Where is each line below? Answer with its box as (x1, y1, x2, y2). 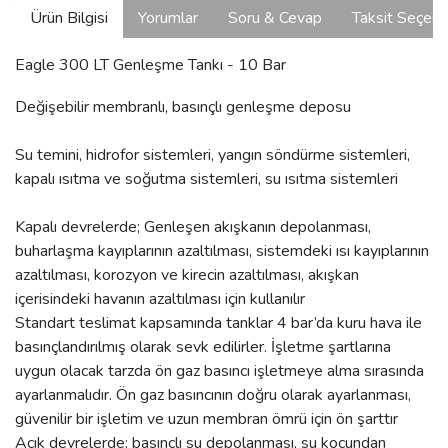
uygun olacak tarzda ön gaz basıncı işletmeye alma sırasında (15, 360, 424, 382)
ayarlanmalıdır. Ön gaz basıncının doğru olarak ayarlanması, (15, 384, 411, 406)
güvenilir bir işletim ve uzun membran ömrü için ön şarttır (15, 408, 398, 430)
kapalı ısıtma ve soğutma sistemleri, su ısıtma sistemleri (15, 168, 402, 190)
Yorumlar (138, 7, 198, 29)
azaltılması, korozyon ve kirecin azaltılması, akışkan (15, 264, 359, 286)
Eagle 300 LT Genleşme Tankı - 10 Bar (15, 54, 286, 76)
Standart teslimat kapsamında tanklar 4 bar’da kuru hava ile (15, 312, 422, 334)
